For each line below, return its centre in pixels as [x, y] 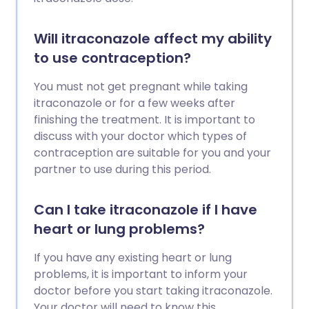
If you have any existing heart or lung [133, 258]
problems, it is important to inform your [141, 274]
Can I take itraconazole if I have [146, 210]
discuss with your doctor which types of [140, 136]
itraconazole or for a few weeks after [134, 103]
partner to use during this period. [122, 169]
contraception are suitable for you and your [152, 153]
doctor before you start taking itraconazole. [153, 291]
